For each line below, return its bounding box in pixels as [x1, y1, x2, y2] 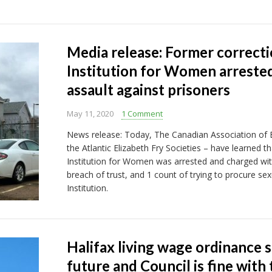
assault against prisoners [66, 81, 230, 98]
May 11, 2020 [66, 108, 114, 119]
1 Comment [121, 108, 163, 119]
